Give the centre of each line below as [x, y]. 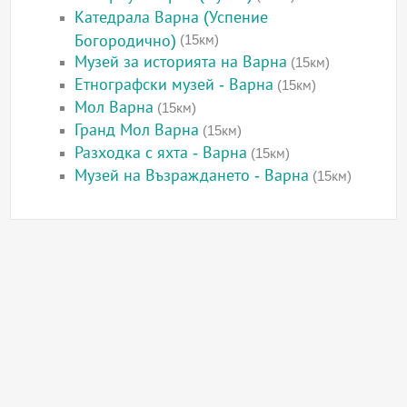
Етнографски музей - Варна [174, 85]
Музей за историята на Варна [181, 62]
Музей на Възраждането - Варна [192, 176]
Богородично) [126, 40]
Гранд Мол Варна [137, 130]
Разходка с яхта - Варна [161, 153]
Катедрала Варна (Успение [172, 18]
